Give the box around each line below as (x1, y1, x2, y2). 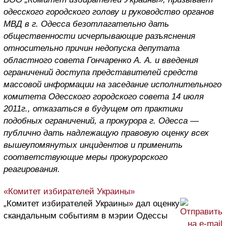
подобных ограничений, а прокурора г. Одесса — (4, 116, 199, 126)
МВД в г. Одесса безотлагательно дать (4, 19, 169, 29)
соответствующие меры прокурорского (4, 152, 167, 162)
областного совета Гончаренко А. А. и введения (4, 55, 198, 65)
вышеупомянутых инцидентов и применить (4, 140, 183, 150)
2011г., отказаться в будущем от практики (4, 103, 183, 114)
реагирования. (4, 164, 60, 174)
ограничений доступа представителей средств (4, 67, 198, 77)
